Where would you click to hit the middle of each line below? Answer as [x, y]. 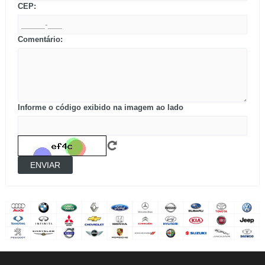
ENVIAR [45, 165]
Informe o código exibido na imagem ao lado [101, 107]
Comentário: [40, 39]
